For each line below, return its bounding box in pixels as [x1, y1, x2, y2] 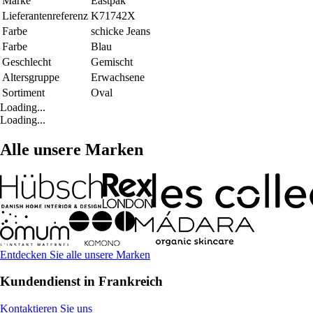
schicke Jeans [91, 24, 150, 37]
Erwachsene [91, 71, 145, 83]
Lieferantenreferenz [2, 9, 88, 22]
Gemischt [91, 55, 133, 68]
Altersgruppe [2, 71, 59, 83]
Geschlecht [2, 55, 51, 68]
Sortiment [2, 86, 45, 99]
